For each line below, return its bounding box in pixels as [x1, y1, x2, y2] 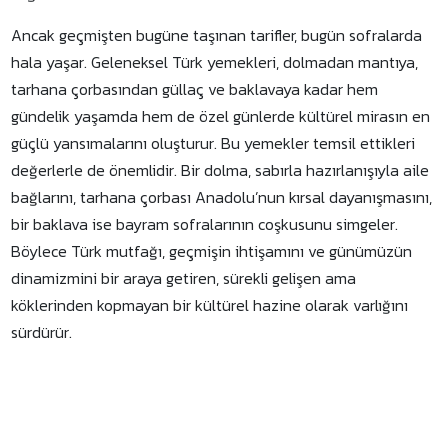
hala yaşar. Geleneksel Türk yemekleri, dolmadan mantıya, [11, 50, 419, 74]
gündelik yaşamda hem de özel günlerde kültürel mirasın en [11, 104, 431, 128]
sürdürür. [11, 320, 73, 344]
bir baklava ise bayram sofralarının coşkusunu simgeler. [11, 212, 399, 236]
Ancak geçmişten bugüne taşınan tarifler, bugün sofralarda [11, 23, 423, 47]
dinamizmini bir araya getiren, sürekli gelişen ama [11, 266, 357, 290]
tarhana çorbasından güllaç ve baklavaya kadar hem [11, 77, 379, 101]
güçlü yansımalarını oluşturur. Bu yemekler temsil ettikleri [11, 131, 416, 155]
